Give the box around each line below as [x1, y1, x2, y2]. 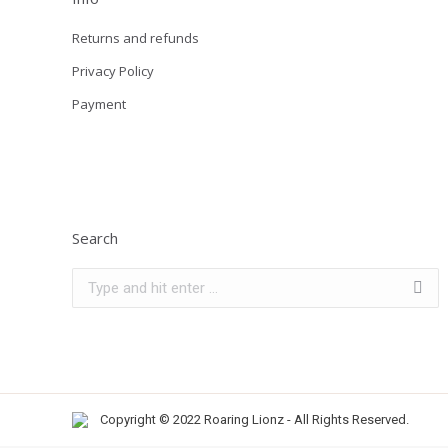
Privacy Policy [72, 62, 154, 80]
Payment [72, 95, 126, 113]
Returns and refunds [72, 29, 199, 47]
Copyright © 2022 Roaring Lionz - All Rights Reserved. [100, 412, 409, 427]
